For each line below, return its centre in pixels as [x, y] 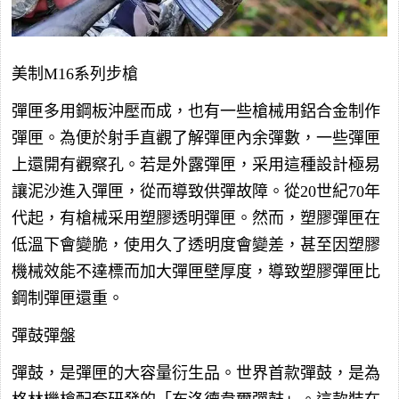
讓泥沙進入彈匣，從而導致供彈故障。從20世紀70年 [196, 191]
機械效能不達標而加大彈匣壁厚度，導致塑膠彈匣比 [196, 271]
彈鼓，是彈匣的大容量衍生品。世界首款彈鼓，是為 [196, 373]
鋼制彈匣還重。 [68, 298]
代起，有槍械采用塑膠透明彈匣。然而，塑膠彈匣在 [196, 218]
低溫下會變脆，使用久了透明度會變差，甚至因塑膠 [196, 244]
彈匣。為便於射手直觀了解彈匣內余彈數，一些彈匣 [196, 138]
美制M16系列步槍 [75, 73]
